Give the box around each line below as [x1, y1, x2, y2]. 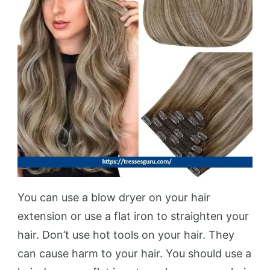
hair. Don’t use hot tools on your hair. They [17, 228, 234, 241]
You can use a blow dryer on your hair [17, 191, 210, 204]
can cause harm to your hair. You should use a [17, 247, 251, 260]
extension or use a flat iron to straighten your [17, 210, 249, 222]
